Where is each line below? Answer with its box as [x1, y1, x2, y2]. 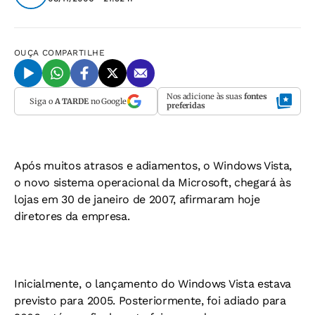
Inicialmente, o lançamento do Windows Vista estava [14, 277, 291, 290]
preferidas [167, 101, 205, 110]
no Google [88, 96, 127, 106]
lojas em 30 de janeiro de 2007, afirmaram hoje [14, 193, 260, 206]
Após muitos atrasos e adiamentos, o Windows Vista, [14, 159, 292, 172]
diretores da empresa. [14, 210, 130, 223]
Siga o [30, 96, 55, 106]
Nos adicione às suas [167, 91, 244, 101]
